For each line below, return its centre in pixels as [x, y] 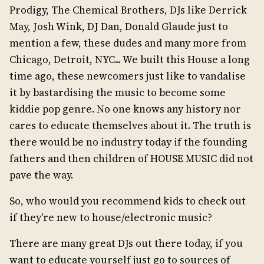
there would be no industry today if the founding [128, 142]
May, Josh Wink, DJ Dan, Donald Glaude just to [119, 27]
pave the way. [41, 175]
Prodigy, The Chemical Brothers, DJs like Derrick [128, 10]
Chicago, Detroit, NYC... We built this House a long [130, 60]
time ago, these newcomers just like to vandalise [128, 76]
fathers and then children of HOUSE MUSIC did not [131, 159]
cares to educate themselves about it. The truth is [130, 126]
